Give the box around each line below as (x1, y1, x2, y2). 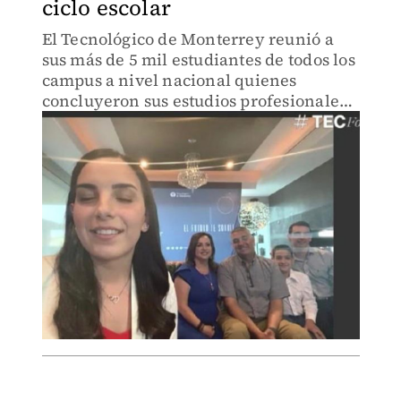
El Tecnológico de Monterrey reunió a (41, 28, 334, 50)
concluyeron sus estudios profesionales (41, 90, 347, 112)
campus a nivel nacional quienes (41, 69, 297, 91)
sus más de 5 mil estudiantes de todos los (41, 48, 355, 71)
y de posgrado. (41, 110, 155, 132)
